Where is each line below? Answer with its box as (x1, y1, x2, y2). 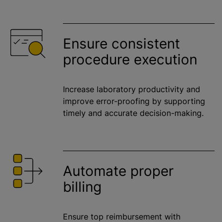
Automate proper (63, 163, 173, 180)
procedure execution (63, 51, 197, 68)
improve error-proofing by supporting (63, 96, 205, 107)
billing (63, 178, 102, 196)
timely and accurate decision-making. (63, 108, 204, 118)
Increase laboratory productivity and (63, 84, 200, 95)
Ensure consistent (63, 35, 180, 53)
